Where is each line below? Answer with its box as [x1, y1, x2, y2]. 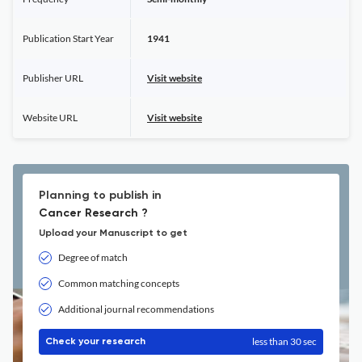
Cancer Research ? [39, 208, 148, 219]
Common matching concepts [58, 277, 179, 289]
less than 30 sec [252, 335, 317, 347]
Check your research [45, 337, 145, 347]
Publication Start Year [23, 32, 114, 44]
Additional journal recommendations [58, 303, 214, 315]
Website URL [23, 112, 78, 124]
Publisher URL [23, 72, 83, 84]
